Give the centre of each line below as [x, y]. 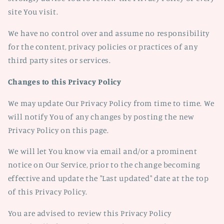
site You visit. [33, 12]
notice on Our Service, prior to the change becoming [104, 165]
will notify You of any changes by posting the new [101, 116]
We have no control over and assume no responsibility [108, 33]
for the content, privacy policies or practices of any [103, 47]
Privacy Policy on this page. [58, 130]
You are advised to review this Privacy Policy [90, 213]
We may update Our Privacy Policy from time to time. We [111, 103]
